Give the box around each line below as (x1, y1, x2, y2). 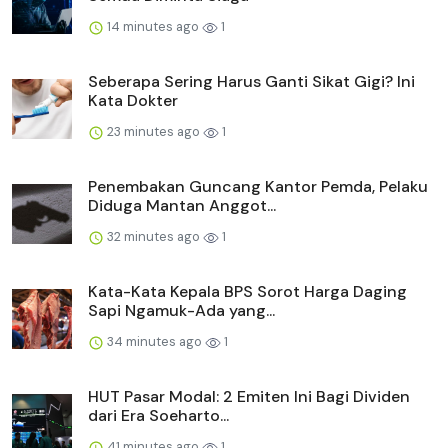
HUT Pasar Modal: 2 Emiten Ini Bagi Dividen (88, 386, 410, 408)
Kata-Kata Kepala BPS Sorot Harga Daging (88, 281, 407, 303)
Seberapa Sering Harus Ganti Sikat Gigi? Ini (88, 71, 415, 93)
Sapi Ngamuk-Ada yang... (88, 300, 275, 322)
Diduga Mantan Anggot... (88, 195, 276, 217)
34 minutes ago (104, 333, 205, 351)
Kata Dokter (88, 90, 178, 112)
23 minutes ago (104, 123, 203, 141)
